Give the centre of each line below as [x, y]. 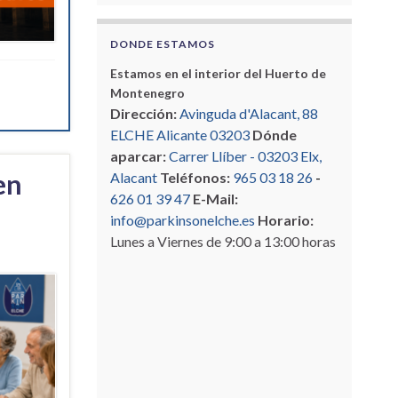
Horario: [285, 219]
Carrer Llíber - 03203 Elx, [245, 155]
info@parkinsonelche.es [182, 219]
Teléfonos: [196, 177]
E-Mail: [215, 198]
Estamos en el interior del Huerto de [218, 73]
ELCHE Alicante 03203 [179, 134]
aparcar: [138, 155]
